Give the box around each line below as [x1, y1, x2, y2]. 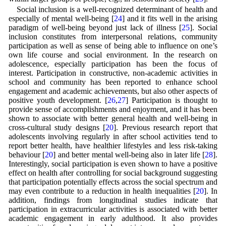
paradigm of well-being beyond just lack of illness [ [8, 23, 182, 32]
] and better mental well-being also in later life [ [53, 150, 205, 159]
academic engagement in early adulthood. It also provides [8, 214, 218, 223]
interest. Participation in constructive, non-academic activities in [8, 69, 218, 78]
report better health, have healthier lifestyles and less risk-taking [8, 141, 218, 150]
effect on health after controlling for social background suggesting [8, 168, 218, 178]
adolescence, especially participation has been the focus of [8, 60, 218, 69]
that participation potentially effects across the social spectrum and [8, 178, 218, 187]
